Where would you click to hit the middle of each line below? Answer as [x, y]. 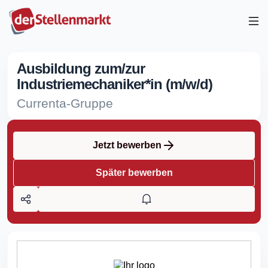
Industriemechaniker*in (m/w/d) [115, 84]
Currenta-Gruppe [65, 103]
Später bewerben [134, 173]
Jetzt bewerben [127, 145]
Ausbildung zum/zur [81, 68]
